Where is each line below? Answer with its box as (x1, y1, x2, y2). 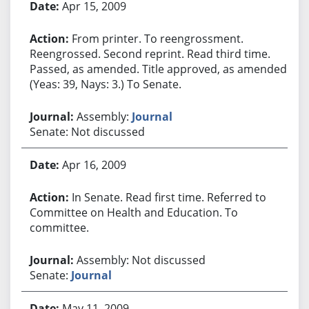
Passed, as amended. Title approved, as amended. (29, 61, 290, 77)
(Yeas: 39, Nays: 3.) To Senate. (29, 76, 181, 92)
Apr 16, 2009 (61, 157, 126, 172)
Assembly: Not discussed (76, 252, 206, 268)
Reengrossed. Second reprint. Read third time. (29, 46, 270, 61)
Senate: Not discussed (29, 123, 145, 139)
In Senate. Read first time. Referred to (71, 189, 266, 205)
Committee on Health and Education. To (29, 204, 238, 220)
